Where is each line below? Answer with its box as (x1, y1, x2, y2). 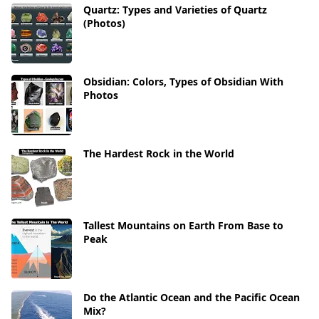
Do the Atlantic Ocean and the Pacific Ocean (83, 290, 300, 304)
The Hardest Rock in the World (83, 146, 234, 160)
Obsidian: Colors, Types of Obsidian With (83, 74, 283, 88)
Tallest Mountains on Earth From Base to (83, 218, 283, 232)
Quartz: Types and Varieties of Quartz (83, 2, 267, 16)
